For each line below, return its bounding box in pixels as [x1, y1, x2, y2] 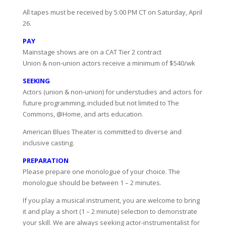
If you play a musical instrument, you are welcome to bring [22, 196, 200, 205]
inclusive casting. [22, 138, 74, 148]
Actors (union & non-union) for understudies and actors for [22, 87, 202, 97]
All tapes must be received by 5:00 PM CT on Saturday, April [22, 8, 202, 17]
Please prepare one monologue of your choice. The [22, 167, 180, 177]
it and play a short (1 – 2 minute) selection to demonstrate [22, 207, 197, 216]
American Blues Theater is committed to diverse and [22, 127, 182, 137]
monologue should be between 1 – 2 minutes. [22, 178, 161, 188]
